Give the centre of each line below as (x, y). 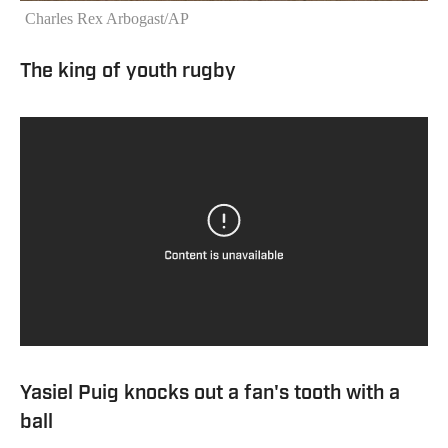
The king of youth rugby (128, 71)
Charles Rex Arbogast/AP (107, 18)
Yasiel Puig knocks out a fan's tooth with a (210, 393)
